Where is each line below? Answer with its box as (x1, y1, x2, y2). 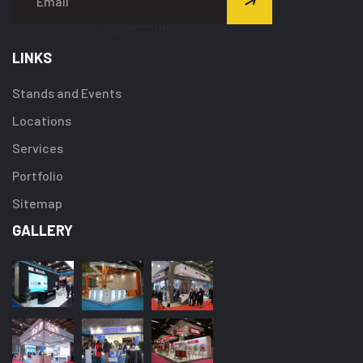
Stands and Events (12, 84, 122, 100)
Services (12, 139, 63, 156)
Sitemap (12, 194, 62, 211)
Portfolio (12, 167, 63, 183)
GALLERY (12, 220, 73, 239)
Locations (12, 112, 71, 128)
